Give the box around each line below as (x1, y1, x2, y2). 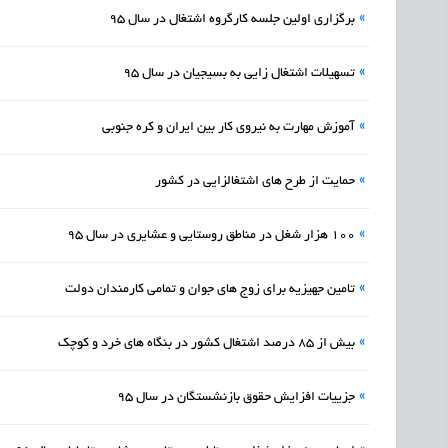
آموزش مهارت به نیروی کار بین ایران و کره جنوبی (102, 121, 355, 136)
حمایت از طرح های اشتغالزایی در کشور (155, 175, 355, 190)
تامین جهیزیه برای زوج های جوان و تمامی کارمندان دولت (65, 283, 355, 298)
